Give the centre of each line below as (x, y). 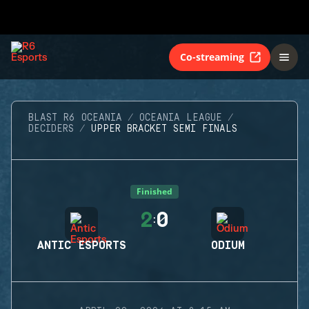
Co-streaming (212, 57)
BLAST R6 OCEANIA (75, 118)
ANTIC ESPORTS (81, 246)
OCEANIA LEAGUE (181, 118)
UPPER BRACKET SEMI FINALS (164, 129)
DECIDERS (51, 129)
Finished (154, 191)
